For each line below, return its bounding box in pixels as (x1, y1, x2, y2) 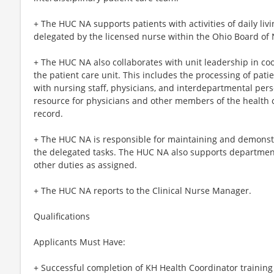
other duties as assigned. (34, 158, 137, 171)
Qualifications (34, 210, 90, 222)
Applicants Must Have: (34, 235, 125, 248)
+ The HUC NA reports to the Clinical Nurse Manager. (34, 184, 251, 196)
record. (34, 107, 63, 119)
